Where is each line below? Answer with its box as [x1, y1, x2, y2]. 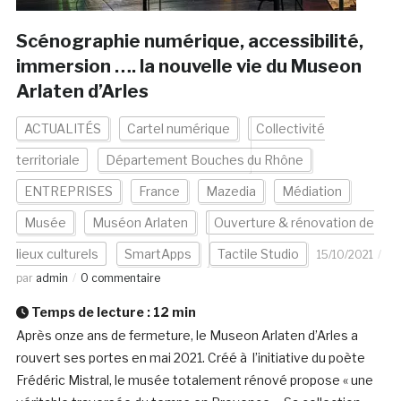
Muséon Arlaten [91, 215, 188, 231]
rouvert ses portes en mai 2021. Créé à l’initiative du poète [15, 350, 365, 366]
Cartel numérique [126, 121, 230, 137]
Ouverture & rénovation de [213, 215, 374, 231]
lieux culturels [15, 246, 98, 262]
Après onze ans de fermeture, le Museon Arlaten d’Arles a [15, 328, 358, 344]
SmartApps [124, 246, 192, 262]
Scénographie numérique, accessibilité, [15, 30, 363, 53]
